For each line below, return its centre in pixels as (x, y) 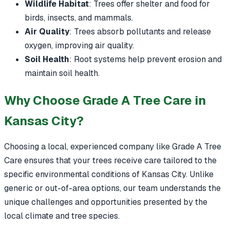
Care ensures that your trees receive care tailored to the (110, 160)
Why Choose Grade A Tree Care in (105, 100)
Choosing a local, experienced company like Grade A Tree (113, 146)
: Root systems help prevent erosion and (146, 59)
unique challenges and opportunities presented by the (106, 202)
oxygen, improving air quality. (79, 45)
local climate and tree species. (62, 216)
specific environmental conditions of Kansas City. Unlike (109, 174)
